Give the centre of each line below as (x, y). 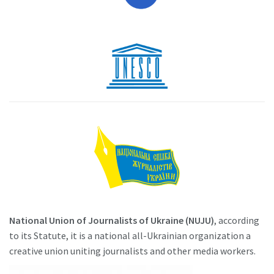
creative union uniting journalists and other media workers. (132, 251)
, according (237, 220)
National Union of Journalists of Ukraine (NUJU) (112, 220)
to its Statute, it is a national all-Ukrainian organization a (130, 236)
